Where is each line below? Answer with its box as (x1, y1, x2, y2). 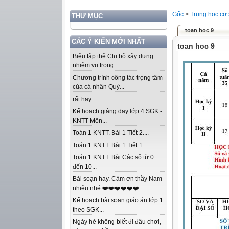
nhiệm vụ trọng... (73, 62, 119, 69)
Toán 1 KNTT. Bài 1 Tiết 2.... (73, 129, 149, 136)
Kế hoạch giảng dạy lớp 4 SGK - (73, 108, 162, 115)
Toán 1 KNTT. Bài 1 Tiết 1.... (73, 142, 149, 149)
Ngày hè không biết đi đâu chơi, (73, 218, 161, 225)
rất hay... (73, 96, 96, 103)
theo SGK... (73, 206, 104, 213)
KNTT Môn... (73, 117, 107, 124)
